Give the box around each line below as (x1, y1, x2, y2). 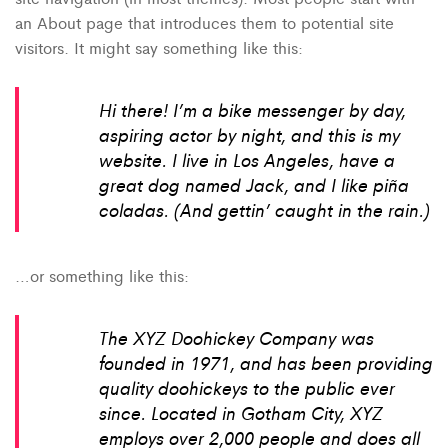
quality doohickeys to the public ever (99, 373, 395, 400)
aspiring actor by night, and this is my (99, 121, 400, 148)
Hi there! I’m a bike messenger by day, (99, 96, 406, 123)
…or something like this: (15, 263, 189, 287)
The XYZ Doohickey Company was (99, 323, 374, 350)
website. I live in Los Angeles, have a (99, 146, 395, 173)
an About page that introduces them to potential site (15, 11, 394, 34)
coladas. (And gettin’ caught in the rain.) (99, 196, 430, 223)
